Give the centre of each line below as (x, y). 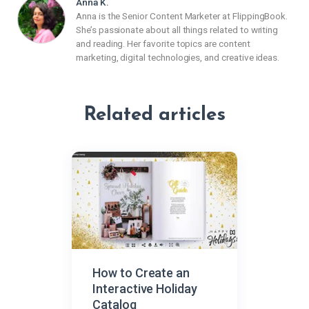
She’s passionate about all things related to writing (177, 29)
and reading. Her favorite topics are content (163, 43)
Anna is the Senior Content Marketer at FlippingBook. (182, 16)
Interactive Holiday (145, 288)
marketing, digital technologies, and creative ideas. (178, 57)
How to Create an (141, 272)
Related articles (154, 116)
